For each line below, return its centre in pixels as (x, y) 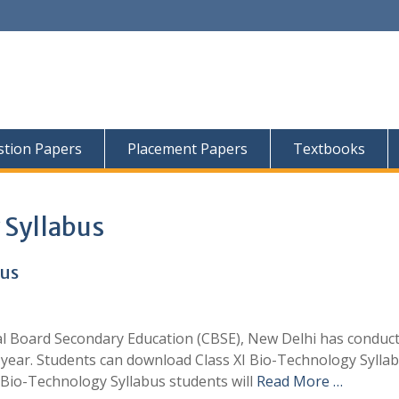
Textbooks (329, 149)
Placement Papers (187, 149)
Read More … (300, 381)
